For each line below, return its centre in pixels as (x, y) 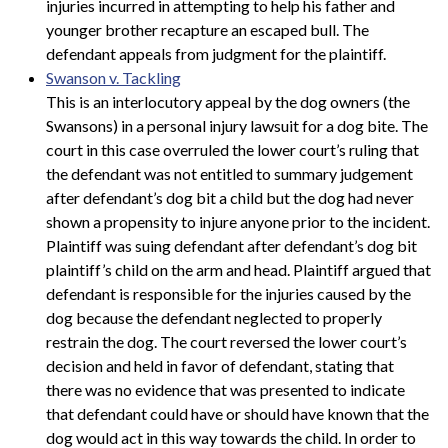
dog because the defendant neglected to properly (214, 317)
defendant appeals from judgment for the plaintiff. (216, 53)
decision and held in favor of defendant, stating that (220, 365)
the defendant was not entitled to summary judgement (229, 173)
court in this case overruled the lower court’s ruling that (232, 149)
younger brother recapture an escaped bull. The (207, 29)
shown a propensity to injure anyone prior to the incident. (238, 221)
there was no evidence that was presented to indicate (225, 389)
